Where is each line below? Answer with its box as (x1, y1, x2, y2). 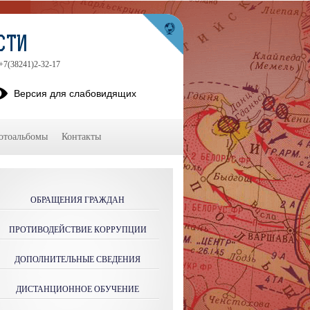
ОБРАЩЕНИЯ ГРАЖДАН (30, 195, 125, 205)
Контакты (62, 131, 101, 142)
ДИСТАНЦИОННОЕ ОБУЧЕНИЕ (16, 284, 139, 294)
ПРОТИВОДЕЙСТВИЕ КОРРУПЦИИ (8, 225, 147, 235)
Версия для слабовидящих (14, 88, 136, 99)
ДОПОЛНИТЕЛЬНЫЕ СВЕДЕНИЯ (15, 255, 140, 264)
